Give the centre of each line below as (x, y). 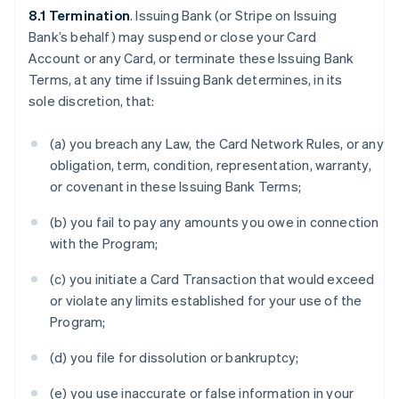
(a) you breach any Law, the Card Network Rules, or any (217, 143)
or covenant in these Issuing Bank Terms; (175, 186)
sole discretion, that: (92, 101)
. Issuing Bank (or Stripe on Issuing (234, 15)
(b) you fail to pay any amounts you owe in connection (215, 222)
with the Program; (104, 243)
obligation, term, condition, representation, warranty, (211, 165)
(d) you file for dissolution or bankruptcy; (175, 357)
